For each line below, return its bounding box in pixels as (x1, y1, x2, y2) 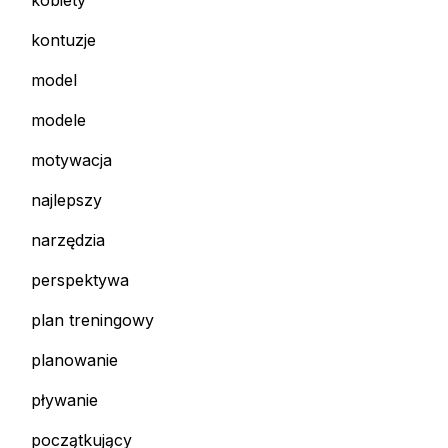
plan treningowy (31, 310, 154, 331)
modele (31, 110, 86, 131)
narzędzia (31, 230, 105, 251)
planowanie (31, 350, 118, 371)
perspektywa (31, 270, 129, 291)
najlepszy (31, 190, 102, 211)
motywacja (31, 150, 112, 171)
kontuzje (31, 30, 96, 51)
